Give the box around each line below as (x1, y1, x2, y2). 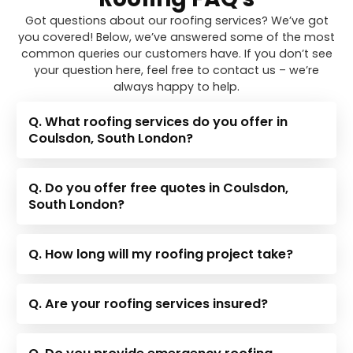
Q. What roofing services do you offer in (28, 112, 288, 131)
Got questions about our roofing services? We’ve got (24, 12, 329, 28)
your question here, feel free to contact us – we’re (34, 61, 319, 78)
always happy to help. (113, 78, 240, 95)
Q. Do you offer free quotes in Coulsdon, (28, 178, 289, 197)
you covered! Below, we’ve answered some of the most (18, 28, 335, 45)
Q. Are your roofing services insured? (28, 294, 269, 313)
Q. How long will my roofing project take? (28, 244, 294, 263)
